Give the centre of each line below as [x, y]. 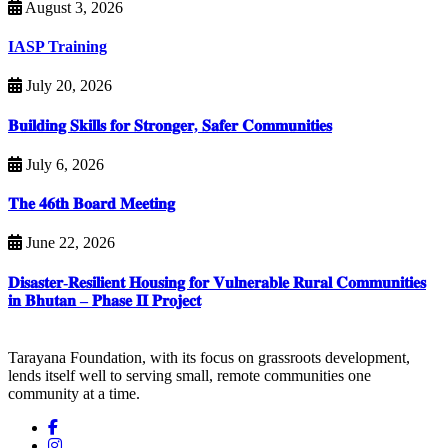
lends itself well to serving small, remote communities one [189, 375]
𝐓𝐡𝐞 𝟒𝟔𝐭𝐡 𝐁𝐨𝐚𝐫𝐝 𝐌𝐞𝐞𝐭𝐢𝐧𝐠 [91, 204]
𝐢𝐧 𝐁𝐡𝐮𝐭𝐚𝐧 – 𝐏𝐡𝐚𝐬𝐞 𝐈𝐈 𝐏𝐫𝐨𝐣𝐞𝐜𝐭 [104, 300]
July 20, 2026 [67, 86]
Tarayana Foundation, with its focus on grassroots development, [209, 357]
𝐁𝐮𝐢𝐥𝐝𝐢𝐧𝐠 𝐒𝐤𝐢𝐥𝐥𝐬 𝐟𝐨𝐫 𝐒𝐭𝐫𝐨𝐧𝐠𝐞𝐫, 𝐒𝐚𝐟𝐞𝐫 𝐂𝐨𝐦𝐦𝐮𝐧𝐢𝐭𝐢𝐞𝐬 [170, 125]
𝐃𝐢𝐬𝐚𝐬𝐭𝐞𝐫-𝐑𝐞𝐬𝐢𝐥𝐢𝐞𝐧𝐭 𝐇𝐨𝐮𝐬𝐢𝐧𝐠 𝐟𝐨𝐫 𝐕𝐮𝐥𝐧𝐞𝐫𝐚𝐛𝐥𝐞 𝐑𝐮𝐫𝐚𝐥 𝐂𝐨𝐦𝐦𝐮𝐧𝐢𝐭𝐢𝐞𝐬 [217, 282]
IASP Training [57, 47]
